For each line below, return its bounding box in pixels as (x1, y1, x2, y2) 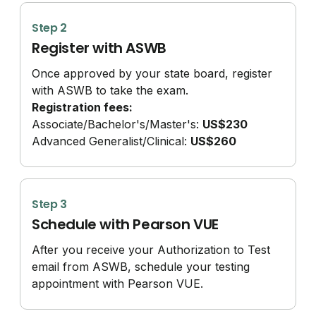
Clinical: (147, 133, 191, 148)
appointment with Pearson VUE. (32, 276, 204, 291)
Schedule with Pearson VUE (32, 214, 219, 234)
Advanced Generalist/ (32, 133, 147, 148)
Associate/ (32, 116, 88, 131)
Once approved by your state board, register (32, 66, 273, 80)
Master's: (150, 116, 200, 131)
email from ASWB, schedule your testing (32, 259, 250, 274)
